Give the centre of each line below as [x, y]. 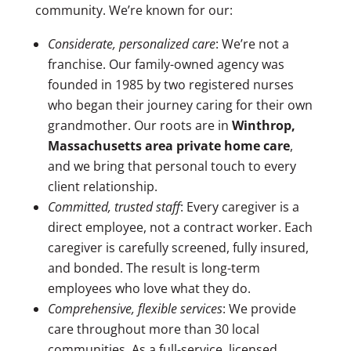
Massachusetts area [110, 145]
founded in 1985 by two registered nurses [170, 84]
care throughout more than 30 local [153, 329]
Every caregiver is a [242, 206]
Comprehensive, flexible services [135, 308]
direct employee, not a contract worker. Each [180, 227]
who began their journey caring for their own [180, 105]
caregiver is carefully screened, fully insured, [178, 247]
